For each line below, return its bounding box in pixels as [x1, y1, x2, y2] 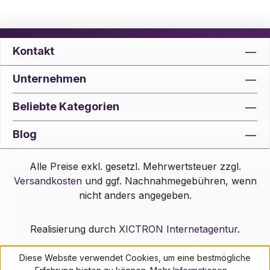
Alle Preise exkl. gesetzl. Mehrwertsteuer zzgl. [29, 160, 241, 172]
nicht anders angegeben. [78, 189, 192, 201]
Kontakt [13, 45, 54, 57]
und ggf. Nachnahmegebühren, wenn [81, 175, 257, 187]
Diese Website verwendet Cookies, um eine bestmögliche [19, 253, 251, 263]
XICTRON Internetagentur [119, 223, 237, 235]
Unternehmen [13, 72, 86, 85]
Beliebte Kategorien [13, 100, 119, 113]
